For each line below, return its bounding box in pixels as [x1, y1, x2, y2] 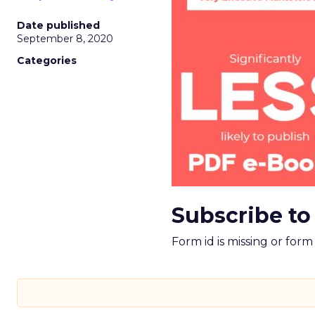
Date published [17, 19, 100, 32]
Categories [17, 54, 77, 67]
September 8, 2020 [17, 32, 113, 45]
